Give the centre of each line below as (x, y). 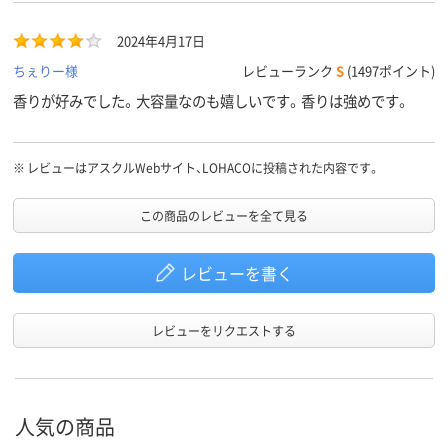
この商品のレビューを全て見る (224, 216)
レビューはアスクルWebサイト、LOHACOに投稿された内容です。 (203, 168)
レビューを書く (236, 273)
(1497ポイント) (389, 71)
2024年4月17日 (161, 41)
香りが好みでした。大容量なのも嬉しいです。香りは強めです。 (211, 101)
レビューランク (289, 71)
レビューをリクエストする (224, 331)
